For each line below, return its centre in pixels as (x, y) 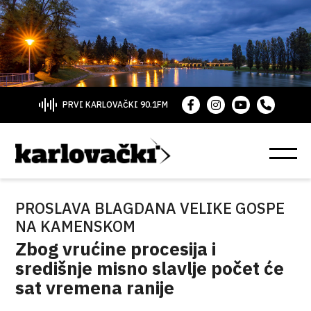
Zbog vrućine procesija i (116, 249)
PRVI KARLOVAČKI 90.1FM (115, 104)
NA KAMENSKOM (76, 226)
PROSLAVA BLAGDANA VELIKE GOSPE (150, 208)
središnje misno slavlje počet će (150, 268)
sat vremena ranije (95, 287)
